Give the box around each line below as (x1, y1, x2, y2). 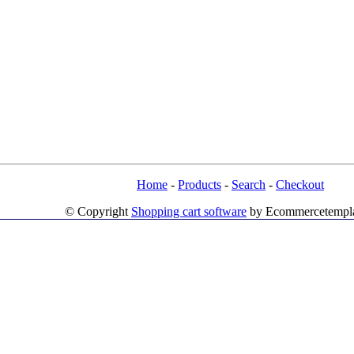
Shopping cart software (131, 205, 247, 218)
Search (232, 178, 265, 191)
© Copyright (65, 205, 131, 218)
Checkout (276, 178, 324, 191)
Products (178, 178, 221, 191)
